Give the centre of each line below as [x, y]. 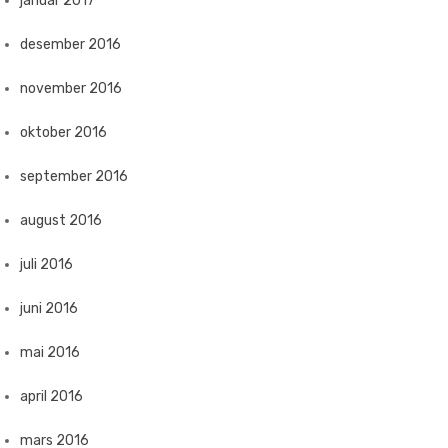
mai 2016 [50, 352]
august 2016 [61, 220]
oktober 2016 [63, 132]
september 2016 [74, 176]
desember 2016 [70, 44]
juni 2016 [49, 308]
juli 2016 [46, 264]
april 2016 [51, 396]
